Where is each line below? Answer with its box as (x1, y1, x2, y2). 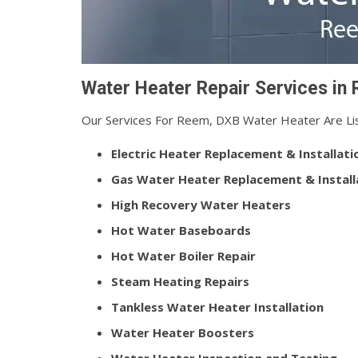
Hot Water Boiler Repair (111, 248, 256, 264)
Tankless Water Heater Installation (111, 299, 324, 315)
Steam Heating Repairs (111, 273, 249, 289)
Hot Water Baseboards (111, 222, 251, 238)
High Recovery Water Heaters (111, 197, 291, 213)
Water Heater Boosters (111, 324, 254, 340)
